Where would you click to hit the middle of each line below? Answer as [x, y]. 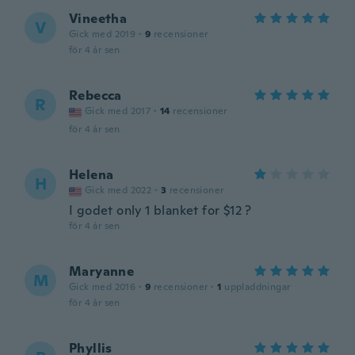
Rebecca [95, 95]
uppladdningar [258, 287]
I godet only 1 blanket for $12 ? [160, 210]
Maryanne [102, 271]
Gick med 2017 [118, 111]
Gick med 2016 [103, 287]
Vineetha [98, 19]
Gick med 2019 [103, 34]
